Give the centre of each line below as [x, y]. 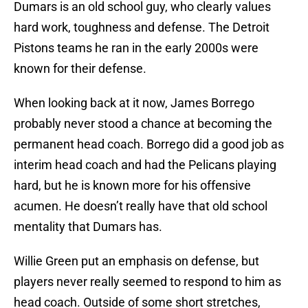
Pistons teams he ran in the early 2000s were [136, 48]
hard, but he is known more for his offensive [132, 186]
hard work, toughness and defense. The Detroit [142, 27]
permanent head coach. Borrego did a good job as [149, 144]
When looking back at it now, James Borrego [134, 103]
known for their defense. [80, 69]
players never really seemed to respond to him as [147, 282]
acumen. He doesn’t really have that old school [141, 206]
